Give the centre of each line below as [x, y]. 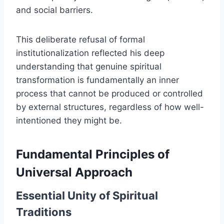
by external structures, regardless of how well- [110, 107]
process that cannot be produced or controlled [109, 94]
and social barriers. [54, 10]
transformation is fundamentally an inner [97, 80]
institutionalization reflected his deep [90, 53]
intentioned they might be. [69, 121]
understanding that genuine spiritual [89, 67]
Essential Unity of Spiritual [87, 196]
